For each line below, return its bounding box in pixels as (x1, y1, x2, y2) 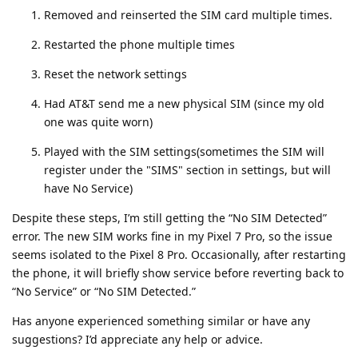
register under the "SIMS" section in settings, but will (44, 162, 331, 178)
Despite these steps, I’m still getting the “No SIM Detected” (12, 210, 327, 226)
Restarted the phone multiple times (44, 37, 235, 53)
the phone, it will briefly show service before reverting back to (12, 265, 344, 281)
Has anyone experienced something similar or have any (12, 313, 310, 329)
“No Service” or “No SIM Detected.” (12, 284, 196, 300)
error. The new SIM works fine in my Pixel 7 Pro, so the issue (12, 229, 332, 245)
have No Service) (44, 181, 133, 197)
